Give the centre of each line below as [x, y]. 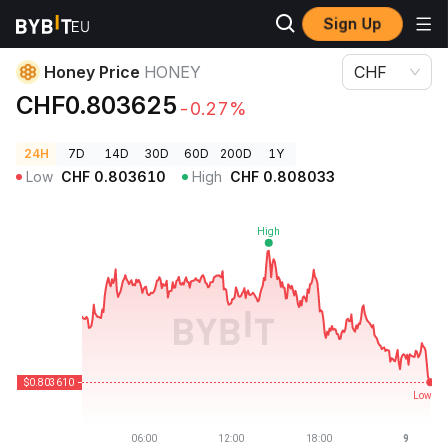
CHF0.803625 [97, 105]
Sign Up [352, 23]
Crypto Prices [57, 24]
